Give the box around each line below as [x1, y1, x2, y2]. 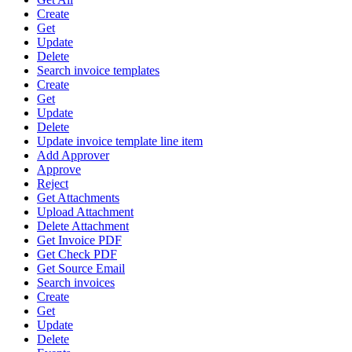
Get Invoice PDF [37, 233, 122, 247]
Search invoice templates [37, 64, 159, 78]
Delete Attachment [37, 219, 129, 233]
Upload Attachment [37, 205, 134, 219]
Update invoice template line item [37, 134, 203, 148]
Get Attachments [37, 191, 119, 205]
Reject [37, 177, 68, 191]
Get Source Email [37, 262, 125, 276]
